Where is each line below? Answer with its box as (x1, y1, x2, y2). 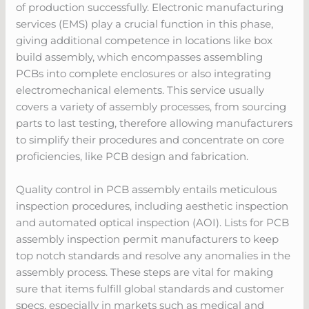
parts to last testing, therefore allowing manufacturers (16, 116, 293, 130)
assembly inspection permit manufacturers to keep (16, 232, 279, 246)
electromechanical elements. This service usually (16, 83, 265, 97)
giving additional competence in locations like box (16, 33, 273, 47)
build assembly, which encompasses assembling (16, 50, 263, 63)
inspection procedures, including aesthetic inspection (16, 199, 289, 212)
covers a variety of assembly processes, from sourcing (16, 99, 287, 113)
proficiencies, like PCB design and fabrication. (16, 149, 249, 163)
